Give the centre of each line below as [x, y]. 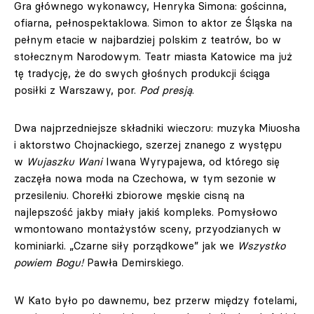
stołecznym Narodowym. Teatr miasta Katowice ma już [153, 56]
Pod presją [166, 90]
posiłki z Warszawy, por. [77, 90]
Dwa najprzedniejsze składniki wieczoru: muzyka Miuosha [157, 128]
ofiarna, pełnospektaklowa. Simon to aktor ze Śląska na [153, 22]
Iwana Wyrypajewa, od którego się [191, 161]
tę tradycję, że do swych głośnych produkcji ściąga [142, 73]
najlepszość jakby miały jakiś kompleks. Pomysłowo [146, 212]
